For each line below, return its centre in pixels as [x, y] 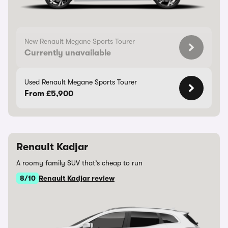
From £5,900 [49, 94]
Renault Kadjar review [77, 178]
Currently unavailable [68, 53]
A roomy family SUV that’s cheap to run [79, 163]
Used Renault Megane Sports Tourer [81, 82]
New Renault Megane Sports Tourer [80, 41]
